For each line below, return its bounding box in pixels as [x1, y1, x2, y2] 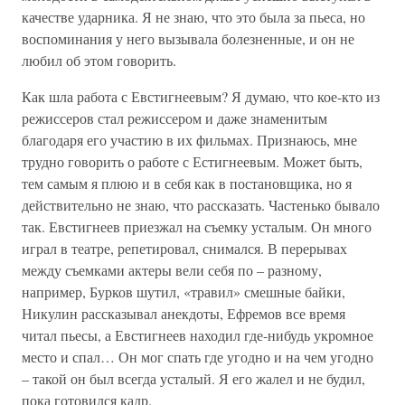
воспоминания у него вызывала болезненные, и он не [22, 29, 354, 48]
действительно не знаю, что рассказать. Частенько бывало [22, 195, 380, 214]
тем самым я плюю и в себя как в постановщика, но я [22, 174, 352, 193]
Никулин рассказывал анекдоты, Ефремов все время [22, 304, 345, 323]
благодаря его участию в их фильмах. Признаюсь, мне [22, 130, 357, 149]
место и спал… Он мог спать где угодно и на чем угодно [22, 347, 373, 366]
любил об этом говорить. [22, 51, 176, 70]
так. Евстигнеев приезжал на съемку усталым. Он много [22, 217, 372, 236]
